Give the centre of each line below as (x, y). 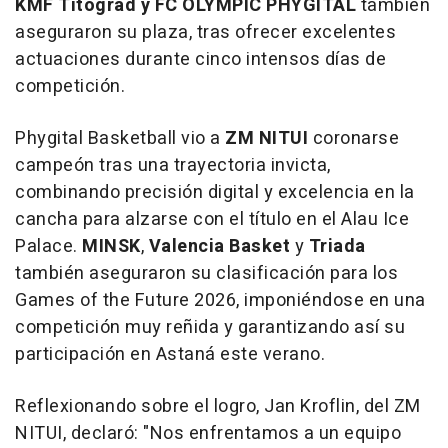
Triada (337, 246)
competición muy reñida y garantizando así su (210, 327)
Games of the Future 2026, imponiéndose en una (220, 300)
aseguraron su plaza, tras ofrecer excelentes (205, 32)
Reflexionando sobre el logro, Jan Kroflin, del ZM (218, 406)
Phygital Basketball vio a (120, 138)
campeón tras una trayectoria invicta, (173, 165)
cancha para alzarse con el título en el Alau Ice (212, 219)
